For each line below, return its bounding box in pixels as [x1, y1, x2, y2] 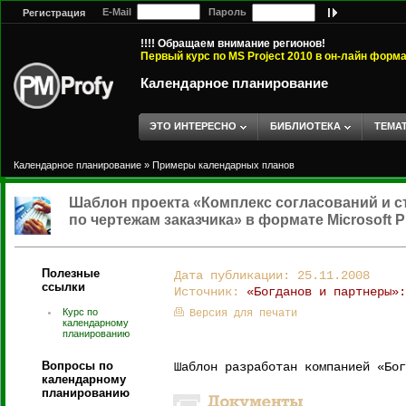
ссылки [42, 280, 85, 294]
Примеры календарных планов [152, 159, 295, 170]
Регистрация [23, 7, 85, 19]
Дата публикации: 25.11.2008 [174, 268, 370, 283]
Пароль [200, 6, 252, 17]
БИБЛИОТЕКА [270, 121, 341, 131]
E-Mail [94, 6, 137, 17]
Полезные [42, 266, 100, 280]
